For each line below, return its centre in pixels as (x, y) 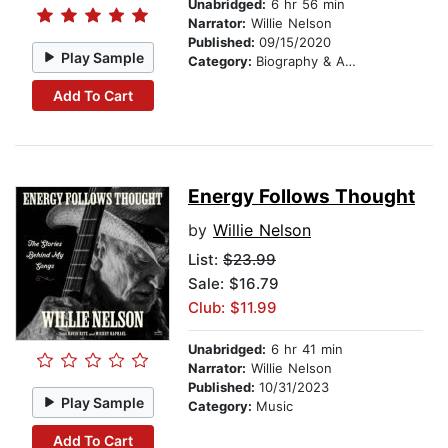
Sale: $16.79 (233, 284)
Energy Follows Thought (301, 197)
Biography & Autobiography (300, 61)
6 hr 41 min (304, 349)
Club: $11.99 (232, 308)
